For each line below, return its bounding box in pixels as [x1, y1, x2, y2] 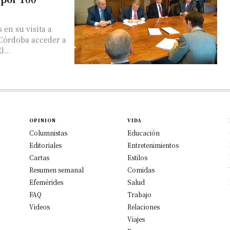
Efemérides [29, 177, 64, 186]
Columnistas [29, 128, 68, 137]
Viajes [127, 214, 145, 223]
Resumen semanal [29, 165, 84, 174]
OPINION [29, 117, 56, 124]
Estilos [127, 152, 147, 162]
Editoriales [29, 140, 62, 149]
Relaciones [127, 202, 160, 211]
